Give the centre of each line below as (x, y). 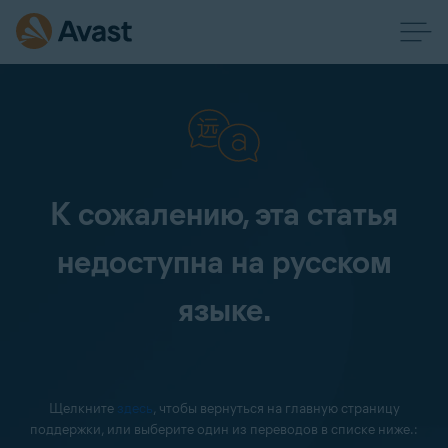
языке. (224, 309)
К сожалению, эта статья (224, 213)
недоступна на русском (224, 261)
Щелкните (82, 408)
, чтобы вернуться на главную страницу (276, 408)
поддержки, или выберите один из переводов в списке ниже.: (224, 429)
